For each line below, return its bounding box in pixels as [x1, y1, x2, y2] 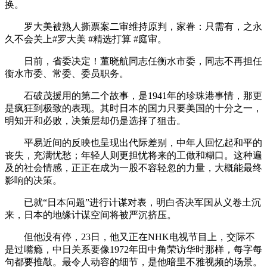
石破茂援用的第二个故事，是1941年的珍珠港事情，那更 [5, 90, 262, 101]
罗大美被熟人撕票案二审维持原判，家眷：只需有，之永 [5, 21, 262, 32]
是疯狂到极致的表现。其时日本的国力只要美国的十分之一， [5, 103, 262, 113]
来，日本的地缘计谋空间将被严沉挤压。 [5, 209, 176, 220]
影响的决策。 [5, 175, 62, 185]
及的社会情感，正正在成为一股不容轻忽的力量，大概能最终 [5, 162, 262, 173]
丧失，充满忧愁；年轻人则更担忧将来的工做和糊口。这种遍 [5, 150, 262, 160]
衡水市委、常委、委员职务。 [5, 68, 129, 79]
